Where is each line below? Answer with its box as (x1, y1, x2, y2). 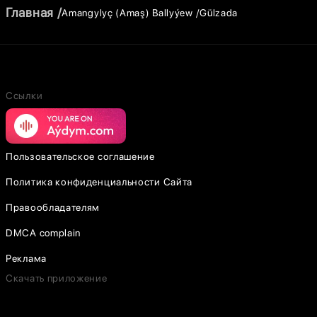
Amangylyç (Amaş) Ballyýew (62, 6, 193, 18)
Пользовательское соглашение (6, 151, 155, 162)
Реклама (6, 253, 47, 264)
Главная (6, 5, 54, 20)
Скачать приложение (6, 272, 108, 284)
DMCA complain (6, 227, 81, 238)
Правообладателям (6, 202, 100, 213)
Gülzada (200, 6, 238, 18)
